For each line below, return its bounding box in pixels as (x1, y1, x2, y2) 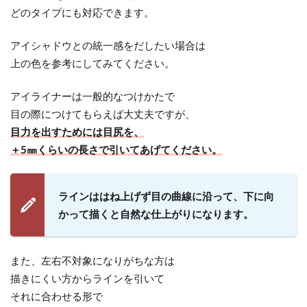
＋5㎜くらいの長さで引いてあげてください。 (10, 143, 222, 156)
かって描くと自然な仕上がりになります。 (58, 208, 254, 219)
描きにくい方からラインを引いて (10, 272, 164, 284)
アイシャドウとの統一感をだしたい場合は (10, 39, 206, 51)
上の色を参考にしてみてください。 (10, 57, 175, 69)
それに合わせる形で (10, 290, 103, 302)
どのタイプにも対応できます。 (10, 6, 154, 19)
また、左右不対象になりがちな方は (10, 254, 175, 267)
